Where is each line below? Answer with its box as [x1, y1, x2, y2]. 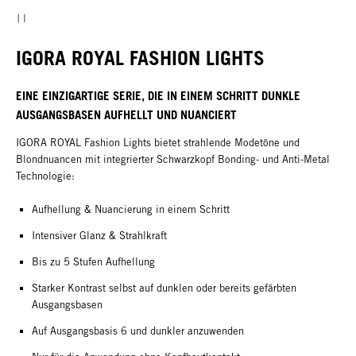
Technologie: [16, 170, 75, 183]
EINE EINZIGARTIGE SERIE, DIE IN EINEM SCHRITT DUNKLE [16, 88, 300, 103]
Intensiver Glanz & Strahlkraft [32, 230, 167, 242]
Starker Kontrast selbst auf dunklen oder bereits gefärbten [32, 282, 296, 295]
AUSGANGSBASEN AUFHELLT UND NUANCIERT [16, 107, 237, 122]
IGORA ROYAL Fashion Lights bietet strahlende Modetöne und [16, 137, 300, 149]
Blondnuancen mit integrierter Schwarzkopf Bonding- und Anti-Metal [16, 153, 330, 166]
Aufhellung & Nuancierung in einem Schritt [32, 203, 230, 216]
